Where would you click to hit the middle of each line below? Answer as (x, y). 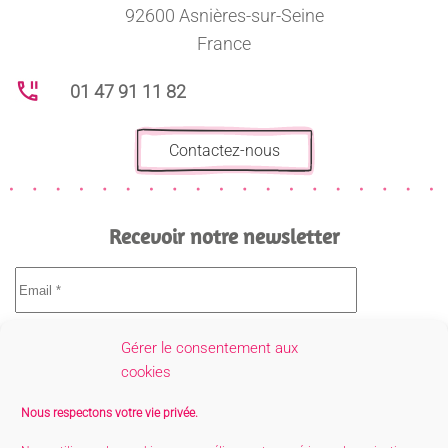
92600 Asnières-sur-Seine (224, 16)
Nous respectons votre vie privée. (109, 413)
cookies (146, 372)
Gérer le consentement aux (209, 348)
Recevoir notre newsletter (224, 236)
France (224, 44)
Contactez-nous (224, 151)
